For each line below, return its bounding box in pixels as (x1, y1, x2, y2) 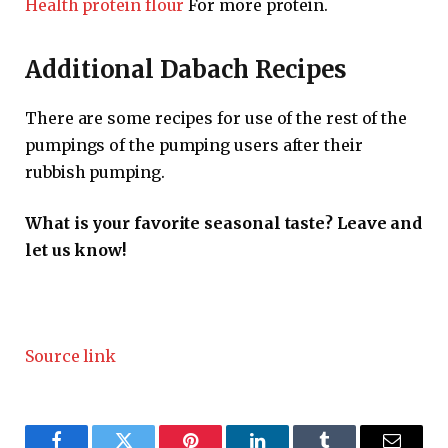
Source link (25, 345, 117, 366)
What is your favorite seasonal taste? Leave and (25, 213, 423, 234)
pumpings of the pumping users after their (25, 134, 363, 155)
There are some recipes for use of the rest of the (25, 107, 408, 128)
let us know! (25, 240, 127, 261)
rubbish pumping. (25, 161, 165, 182)
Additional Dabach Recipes (25, 53, 348, 85)
